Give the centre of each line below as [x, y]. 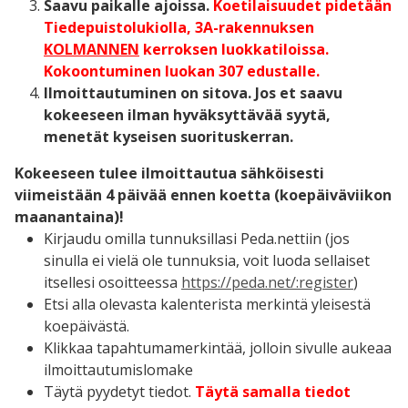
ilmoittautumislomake [118, 369]
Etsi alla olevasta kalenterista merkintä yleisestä [207, 304]
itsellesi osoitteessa [112, 282]
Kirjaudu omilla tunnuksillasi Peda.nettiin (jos [197, 238]
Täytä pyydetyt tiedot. [117, 391]
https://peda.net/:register [267, 282]
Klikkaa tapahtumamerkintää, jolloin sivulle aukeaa [218, 347]
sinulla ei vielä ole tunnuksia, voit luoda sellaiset [207, 260]
